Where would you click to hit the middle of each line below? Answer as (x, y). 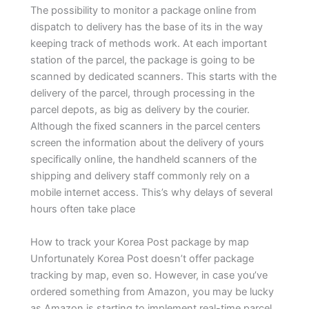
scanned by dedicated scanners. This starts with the (154, 77)
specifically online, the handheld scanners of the (144, 160)
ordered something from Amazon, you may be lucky (152, 291)
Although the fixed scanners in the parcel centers (146, 127)
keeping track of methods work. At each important (149, 44)
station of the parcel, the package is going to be (143, 60)
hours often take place (83, 209)
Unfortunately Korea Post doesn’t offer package (142, 258)
